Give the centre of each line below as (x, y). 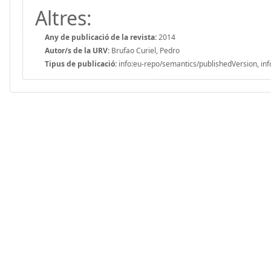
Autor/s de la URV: (77, 50)
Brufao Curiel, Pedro (145, 50)
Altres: (64, 18)
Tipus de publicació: (81, 64)
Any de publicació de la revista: (101, 37)
